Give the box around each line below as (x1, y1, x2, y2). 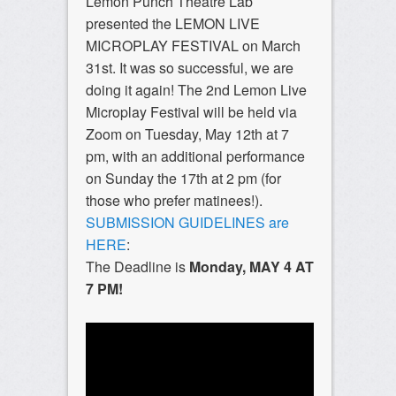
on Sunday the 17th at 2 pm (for (85, 168, 281, 189)
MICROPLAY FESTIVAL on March (85, 35, 301, 57)
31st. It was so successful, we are (85, 57, 293, 79)
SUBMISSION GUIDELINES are (85, 212, 289, 233)
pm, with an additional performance (85, 146, 305, 167)
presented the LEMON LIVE (85, 13, 260, 34)
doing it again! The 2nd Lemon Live (85, 80, 307, 101)
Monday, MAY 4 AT (188, 256, 314, 278)
